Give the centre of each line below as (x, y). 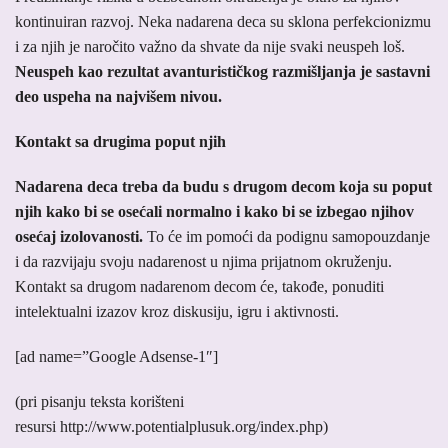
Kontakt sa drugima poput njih (120, 142)
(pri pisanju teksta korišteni (99, 402)
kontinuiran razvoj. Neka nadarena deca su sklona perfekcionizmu (223, 22)
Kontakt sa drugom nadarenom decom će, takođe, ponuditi (199, 287)
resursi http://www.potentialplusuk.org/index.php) (171, 427)
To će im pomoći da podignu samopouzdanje (288, 237)
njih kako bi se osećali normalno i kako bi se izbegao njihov (214, 212)
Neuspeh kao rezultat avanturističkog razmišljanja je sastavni (222, 72)
